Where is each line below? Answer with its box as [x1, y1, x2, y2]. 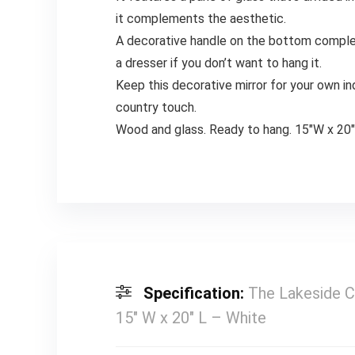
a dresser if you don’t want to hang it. [115, 55, 322, 71]
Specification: [143, 283, 248, 303]
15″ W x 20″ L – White [115, 307, 266, 327]
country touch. [115, 99, 197, 115]
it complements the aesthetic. [115, 10, 286, 26]
